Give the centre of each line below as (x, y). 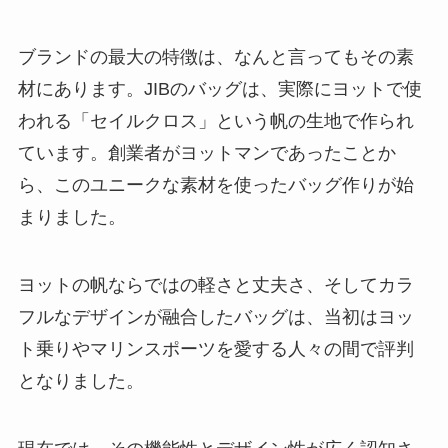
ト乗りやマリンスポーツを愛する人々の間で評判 (215, 348)
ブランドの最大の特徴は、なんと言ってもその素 (215, 57)
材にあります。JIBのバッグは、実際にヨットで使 (219, 89)
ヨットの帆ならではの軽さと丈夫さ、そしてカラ (215, 284)
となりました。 (80, 380)
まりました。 (71, 217)
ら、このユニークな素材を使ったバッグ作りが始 (215, 185)
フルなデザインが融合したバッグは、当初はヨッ (215, 316)
